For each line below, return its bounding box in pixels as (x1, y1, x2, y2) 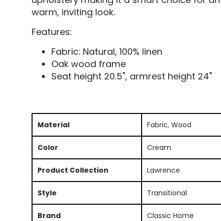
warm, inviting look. (31, 5, 115, 18)
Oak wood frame (51, 57, 126, 70)
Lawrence (147, 165, 180, 175)
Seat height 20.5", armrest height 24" (51, 70, 212, 82)
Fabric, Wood (147, 119, 191, 130)
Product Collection (37, 165, 109, 175)
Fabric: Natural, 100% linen (51, 45, 162, 58)
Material (37, 119, 70, 130)
